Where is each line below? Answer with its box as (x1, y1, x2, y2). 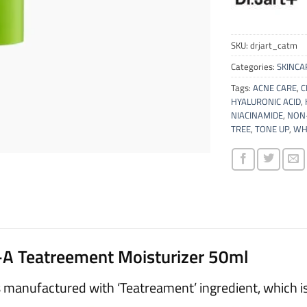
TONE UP (254, 121, 289, 136)
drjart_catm (249, 38, 297, 52)
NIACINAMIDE (230, 108, 283, 122)
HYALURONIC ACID (230, 94, 301, 108)
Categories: (230, 59, 277, 73)
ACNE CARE (252, 80, 297, 95)
